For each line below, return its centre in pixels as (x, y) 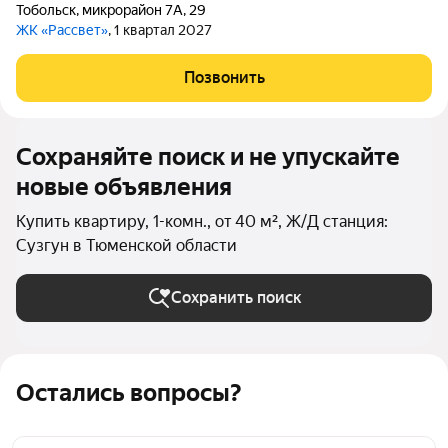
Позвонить (224, 77)
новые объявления (124, 187)
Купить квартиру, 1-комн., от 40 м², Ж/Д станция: (202, 221)
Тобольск (46, 10)
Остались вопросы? (128, 393)
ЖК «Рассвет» (62, 30)
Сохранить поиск (236, 297)
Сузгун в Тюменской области (126, 245)
